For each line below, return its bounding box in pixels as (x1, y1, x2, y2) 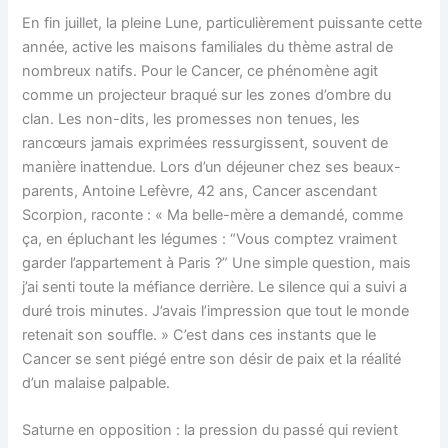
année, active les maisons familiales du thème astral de (22, 38, 394, 57)
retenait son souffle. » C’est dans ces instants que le (22, 326, 377, 345)
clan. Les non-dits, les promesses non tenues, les (22, 110, 361, 129)
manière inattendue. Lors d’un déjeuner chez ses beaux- (22, 158, 402, 177)
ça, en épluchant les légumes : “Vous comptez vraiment (22, 230, 398, 249)
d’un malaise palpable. (22, 374, 171, 393)
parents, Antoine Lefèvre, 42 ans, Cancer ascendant (22, 182, 378, 201)
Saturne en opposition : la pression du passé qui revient (22, 421, 399, 440)
